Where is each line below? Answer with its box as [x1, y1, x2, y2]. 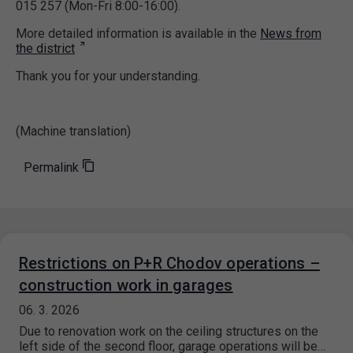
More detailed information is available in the [16, 26, 260, 42]
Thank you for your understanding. [16, 69, 200, 84]
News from [260, 26, 321, 42]
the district [16, 41, 75, 57]
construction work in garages [19, 276, 233, 295]
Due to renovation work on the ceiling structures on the [19, 324, 318, 340]
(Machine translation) [16, 124, 131, 139]
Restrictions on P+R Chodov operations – [19, 254, 320, 273]
